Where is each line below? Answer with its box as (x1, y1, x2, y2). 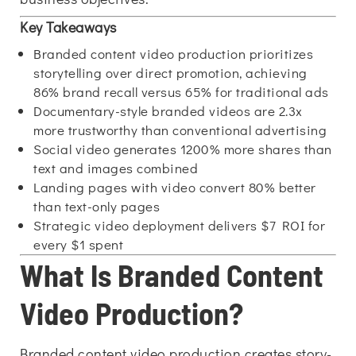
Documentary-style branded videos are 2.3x (33, 102, 303, 120)
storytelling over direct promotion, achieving (33, 64, 308, 82)
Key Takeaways (20, 17, 117, 37)
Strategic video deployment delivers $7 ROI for (33, 216, 325, 234)
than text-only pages (33, 197, 160, 215)
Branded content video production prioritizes (33, 44, 313, 63)
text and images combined (33, 159, 198, 177)
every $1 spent (33, 235, 123, 253)
